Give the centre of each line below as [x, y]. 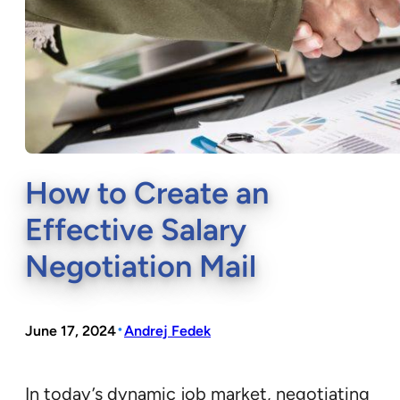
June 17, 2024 [71, 330]
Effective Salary [136, 230]
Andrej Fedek [167, 330]
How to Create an [147, 193]
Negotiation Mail [141, 267]
